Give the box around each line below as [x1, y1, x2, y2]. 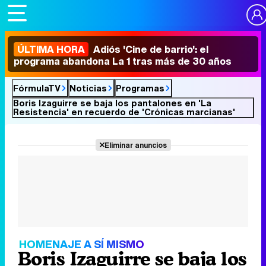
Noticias [69, 81, 107, 94]
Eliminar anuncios [104, 140, 167, 150]
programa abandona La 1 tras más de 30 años [14, 54, 232, 68]
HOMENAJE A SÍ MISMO [19, 236, 144, 252]
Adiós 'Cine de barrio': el [91, 42, 208, 56]
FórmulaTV [13, 81, 61, 94]
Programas [116, 81, 164, 94]
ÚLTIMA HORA [17, 42, 85, 56]
